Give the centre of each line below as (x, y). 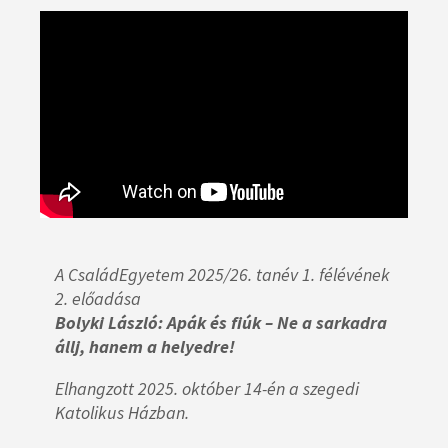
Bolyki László (106, 322)
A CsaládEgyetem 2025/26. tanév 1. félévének (222, 274)
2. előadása (98, 298)
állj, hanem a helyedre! (145, 346)
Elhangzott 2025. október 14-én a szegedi (207, 388)
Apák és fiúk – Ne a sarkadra (277, 322)
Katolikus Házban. (122, 412)
